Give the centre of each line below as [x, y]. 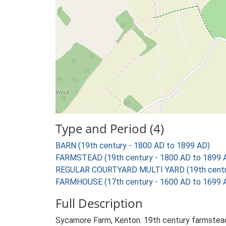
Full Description [99, 203]
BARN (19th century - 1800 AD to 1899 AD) [133, 146]
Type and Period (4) [110, 128]
